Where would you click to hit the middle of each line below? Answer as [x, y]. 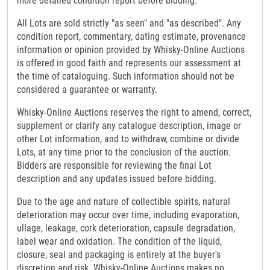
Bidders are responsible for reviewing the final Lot [114, 166]
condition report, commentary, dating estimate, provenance [131, 37]
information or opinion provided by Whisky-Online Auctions [131, 50]
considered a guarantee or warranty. [87, 90]
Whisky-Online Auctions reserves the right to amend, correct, [134, 113]
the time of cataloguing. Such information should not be [126, 77]
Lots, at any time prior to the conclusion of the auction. [124, 152]
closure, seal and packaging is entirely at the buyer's [119, 255]
